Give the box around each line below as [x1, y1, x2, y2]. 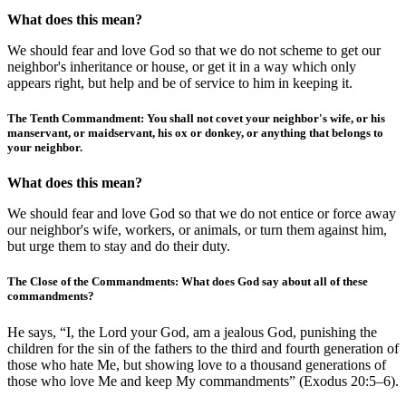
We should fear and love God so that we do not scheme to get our [7, 42, 381, 58]
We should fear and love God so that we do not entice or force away [7, 206, 396, 222]
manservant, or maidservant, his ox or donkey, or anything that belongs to [7, 126, 383, 140]
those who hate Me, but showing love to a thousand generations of [7, 356, 386, 372]
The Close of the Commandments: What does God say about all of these [7, 275, 368, 289]
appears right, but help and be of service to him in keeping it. [7, 74, 353, 91]
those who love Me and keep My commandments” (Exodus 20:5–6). [7, 372, 399, 389]
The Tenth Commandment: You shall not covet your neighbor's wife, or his [7, 111, 385, 126]
